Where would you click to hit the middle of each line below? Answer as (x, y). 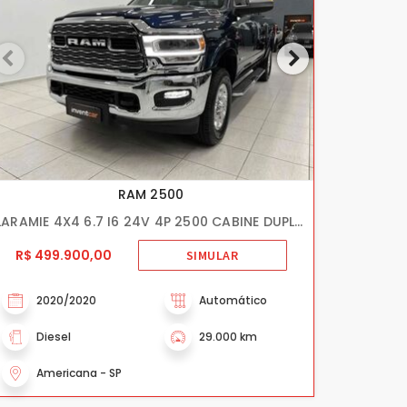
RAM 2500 (151, 194)
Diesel (54, 336)
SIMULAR (212, 255)
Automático (233, 300)
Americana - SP (79, 372)
